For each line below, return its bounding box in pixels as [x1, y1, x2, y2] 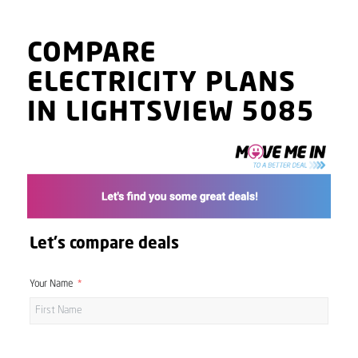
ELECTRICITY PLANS [26, 70, 296, 97]
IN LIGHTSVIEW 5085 [26, 100, 315, 127]
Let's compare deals [29, 236, 179, 253]
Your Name [29, 279, 73, 289]
